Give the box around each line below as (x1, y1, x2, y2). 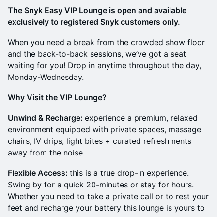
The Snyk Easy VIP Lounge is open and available (8, 5, 186, 15)
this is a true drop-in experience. (70, 168, 189, 178)
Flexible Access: (8, 168, 70, 178)
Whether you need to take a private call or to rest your (8, 191, 209, 201)
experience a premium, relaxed (85, 113, 198, 123)
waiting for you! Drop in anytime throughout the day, (8, 61, 201, 70)
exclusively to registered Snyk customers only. (8, 17, 180, 27)
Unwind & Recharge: (8, 113, 85, 123)
